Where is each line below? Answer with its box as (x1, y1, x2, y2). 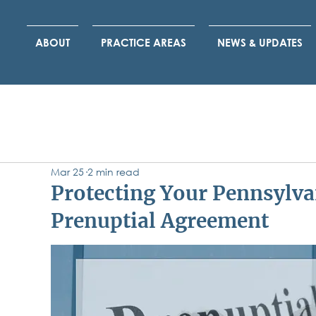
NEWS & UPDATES (217, 36, 303, 49)
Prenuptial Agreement (51, 208, 269, 233)
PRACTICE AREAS (100, 36, 186, 49)
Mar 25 (51, 164, 84, 178)
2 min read (87, 164, 140, 178)
